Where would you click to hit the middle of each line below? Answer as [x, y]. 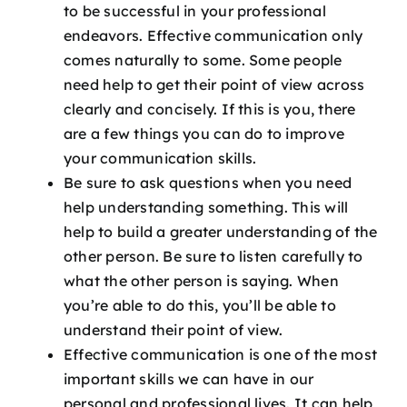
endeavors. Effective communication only [213, 35]
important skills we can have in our [189, 378]
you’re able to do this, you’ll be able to [200, 305]
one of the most [319, 354]
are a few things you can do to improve [204, 133]
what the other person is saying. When [201, 280]
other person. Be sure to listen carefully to [213, 256]
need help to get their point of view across [214, 84]
